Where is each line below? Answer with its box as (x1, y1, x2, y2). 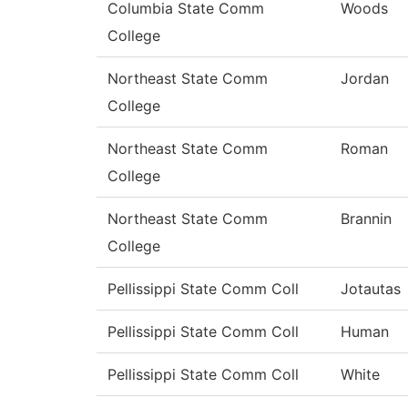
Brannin (341, 209, 392, 229)
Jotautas (341, 280, 401, 299)
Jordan (341, 69, 389, 88)
